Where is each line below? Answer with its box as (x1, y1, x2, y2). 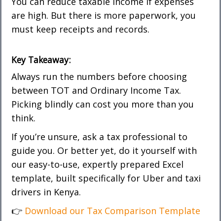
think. (11, 111, 36, 124)
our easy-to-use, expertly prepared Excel (11, 158, 184, 170)
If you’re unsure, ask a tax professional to (11, 130, 187, 143)
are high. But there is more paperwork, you (11, 9, 196, 21)
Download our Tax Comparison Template (25, 204, 200, 217)
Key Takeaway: (11, 53, 71, 66)
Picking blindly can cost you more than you (11, 98, 194, 110)
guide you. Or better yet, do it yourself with (11, 144, 197, 156)
